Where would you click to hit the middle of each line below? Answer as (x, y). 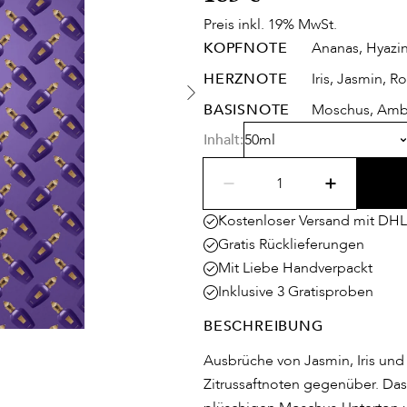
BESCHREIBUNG (263, 326)
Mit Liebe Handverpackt (295, 268)
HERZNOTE (246, 79)
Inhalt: (223, 140)
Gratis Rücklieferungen (291, 244)
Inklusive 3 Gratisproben (296, 292)
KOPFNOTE (246, 48)
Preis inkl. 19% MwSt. (270, 25)
